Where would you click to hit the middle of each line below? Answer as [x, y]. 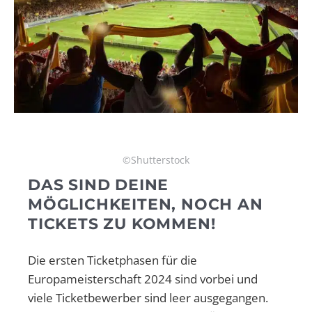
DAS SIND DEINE [99, 185]
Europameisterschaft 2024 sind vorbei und [143, 279]
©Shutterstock [156, 159]
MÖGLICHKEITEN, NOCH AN [146, 204]
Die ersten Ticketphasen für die [112, 260]
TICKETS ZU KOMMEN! [122, 224]
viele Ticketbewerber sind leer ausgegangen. [148, 297]
